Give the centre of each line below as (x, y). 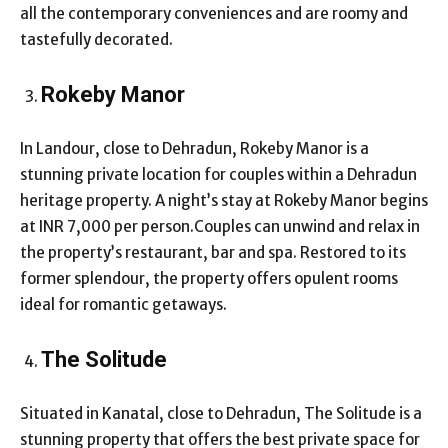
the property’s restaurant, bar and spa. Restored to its (213, 252)
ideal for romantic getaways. (125, 304)
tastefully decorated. (98, 39)
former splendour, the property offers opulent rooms (209, 278)
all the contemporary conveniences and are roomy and (214, 13)
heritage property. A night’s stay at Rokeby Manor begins (224, 200)
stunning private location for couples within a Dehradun (218, 174)
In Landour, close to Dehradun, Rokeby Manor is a (194, 148)
